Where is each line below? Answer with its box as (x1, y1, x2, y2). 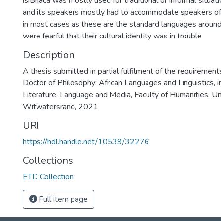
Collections (23, 154, 73, 167)
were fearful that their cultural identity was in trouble (23, 31, 202, 41)
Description (23, 48, 74, 62)
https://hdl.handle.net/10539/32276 (23, 136, 149, 147)
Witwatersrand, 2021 (23, 101, 98, 112)
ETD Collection (23, 171, 74, 182)
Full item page (37, 194, 88, 205)
